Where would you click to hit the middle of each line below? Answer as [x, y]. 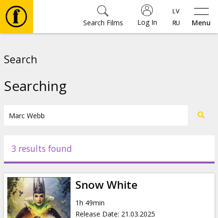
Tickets [36, 104]
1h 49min [90, 202]
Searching [35, 86]
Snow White [106, 184]
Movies [36, 47]
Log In [147, 22]
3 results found [41, 148]
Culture [37, 133]
